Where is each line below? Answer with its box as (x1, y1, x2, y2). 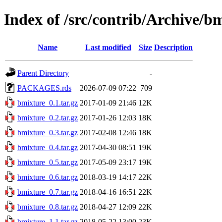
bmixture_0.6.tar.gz (17, 172, 78, 181)
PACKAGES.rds (17, 83, 71, 92)
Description (154, 43, 193, 52)
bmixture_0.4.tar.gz (17, 143, 78, 152)
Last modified (85, 43, 131, 52)
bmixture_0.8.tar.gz (17, 202, 78, 211)
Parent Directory (17, 68, 69, 77)
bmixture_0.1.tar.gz (17, 98, 78, 107)
